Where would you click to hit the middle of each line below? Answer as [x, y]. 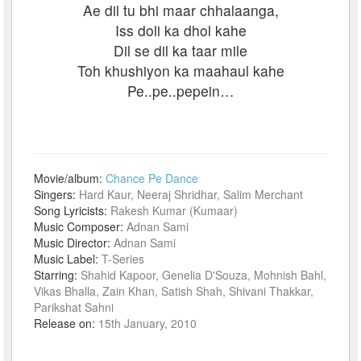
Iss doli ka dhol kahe [180, 30]
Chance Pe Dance [152, 178]
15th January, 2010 [148, 323]
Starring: [58, 275]
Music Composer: [81, 226]
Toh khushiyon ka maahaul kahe [180, 71]
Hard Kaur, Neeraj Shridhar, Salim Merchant [191, 194]
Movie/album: [70, 178]
